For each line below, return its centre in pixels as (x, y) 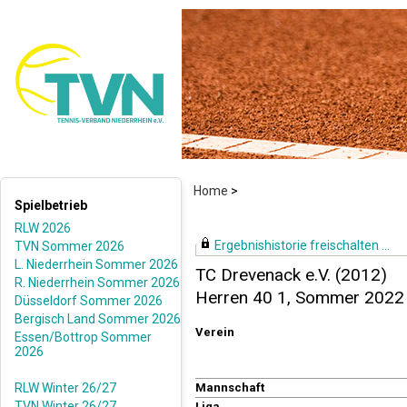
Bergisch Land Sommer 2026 (98, 319)
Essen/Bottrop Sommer (83, 337)
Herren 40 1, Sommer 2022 (300, 298)
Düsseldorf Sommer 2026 (89, 301)
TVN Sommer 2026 (69, 246)
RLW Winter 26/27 (65, 388)
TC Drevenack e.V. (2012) (291, 275)
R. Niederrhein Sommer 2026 (97, 283)
